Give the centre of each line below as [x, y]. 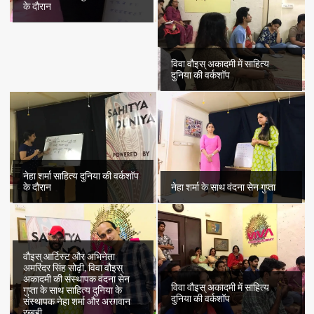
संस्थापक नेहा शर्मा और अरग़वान [76, 301]
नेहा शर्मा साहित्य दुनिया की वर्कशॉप [81, 176]
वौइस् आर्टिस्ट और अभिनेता [69, 256]
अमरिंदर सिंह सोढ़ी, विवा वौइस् [73, 267]
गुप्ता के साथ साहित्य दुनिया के [72, 290]
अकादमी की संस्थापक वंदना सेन [76, 279]
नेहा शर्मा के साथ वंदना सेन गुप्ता [223, 187]
